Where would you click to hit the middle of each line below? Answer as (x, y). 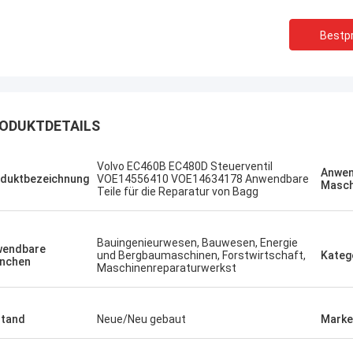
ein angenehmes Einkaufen (188, 179)
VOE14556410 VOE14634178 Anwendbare (203, 179)
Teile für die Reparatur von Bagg (178, 191)
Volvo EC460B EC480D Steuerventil (185, 166)
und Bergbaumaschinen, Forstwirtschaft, (201, 255)
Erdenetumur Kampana (226, 154)
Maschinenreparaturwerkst (167, 268)
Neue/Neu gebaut (141, 319)
